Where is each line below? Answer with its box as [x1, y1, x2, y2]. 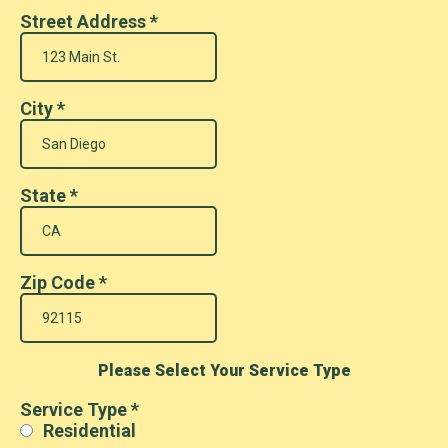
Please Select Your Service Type [97, 361, 351, 380]
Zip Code [20, 272, 99, 293]
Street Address [20, 11, 150, 32]
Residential [43, 420, 136, 441]
